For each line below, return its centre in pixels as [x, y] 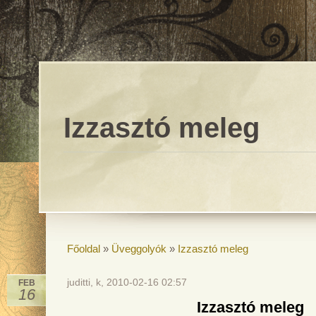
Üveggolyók [139, 249]
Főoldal [84, 249]
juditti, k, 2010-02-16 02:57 [127, 282]
